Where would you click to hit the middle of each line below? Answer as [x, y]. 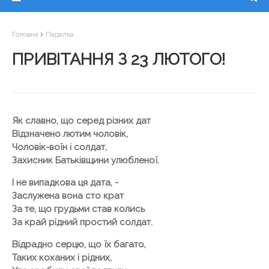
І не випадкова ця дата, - [65, 183]
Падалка [60, 34]
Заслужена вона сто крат [68, 196]
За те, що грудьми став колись [78, 209]
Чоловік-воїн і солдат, [59, 147]
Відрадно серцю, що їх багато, [79, 244]
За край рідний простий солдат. [82, 222]
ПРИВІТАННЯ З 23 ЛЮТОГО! [119, 59]
